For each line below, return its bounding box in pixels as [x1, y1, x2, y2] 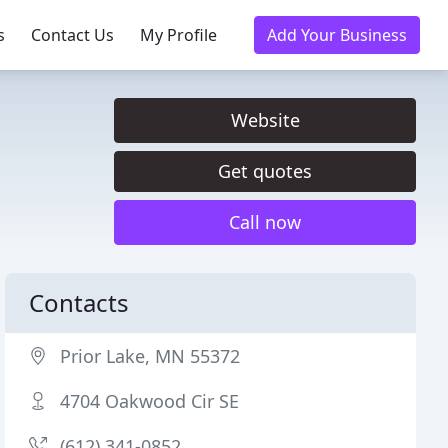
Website [230, 108, 300, 132]
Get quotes [218, 159, 312, 183]
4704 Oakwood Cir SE [60, 389, 240, 413]
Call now [229, 210, 301, 234]
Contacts [29, 286, 130, 319]
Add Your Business [267, 24, 407, 46]
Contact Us [31, 24, 114, 46]
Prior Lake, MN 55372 [60, 344, 241, 368]
